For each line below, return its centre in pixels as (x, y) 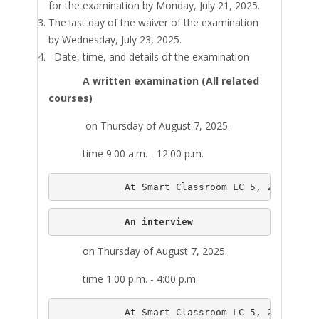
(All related (229, 81)
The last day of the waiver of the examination (154, 22)
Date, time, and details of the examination (149, 57)
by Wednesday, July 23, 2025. (115, 40)
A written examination (141, 81)
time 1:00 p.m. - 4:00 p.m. (124, 279)
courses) (71, 98)
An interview (124, 221)
